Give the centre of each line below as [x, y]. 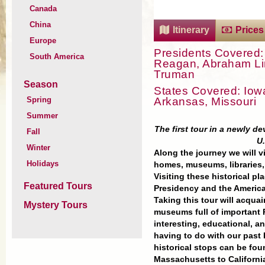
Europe [43, 41]
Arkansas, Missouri [205, 101]
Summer [42, 116]
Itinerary [191, 30]
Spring [39, 100]
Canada [43, 9]
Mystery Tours [56, 205]
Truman [174, 74]
